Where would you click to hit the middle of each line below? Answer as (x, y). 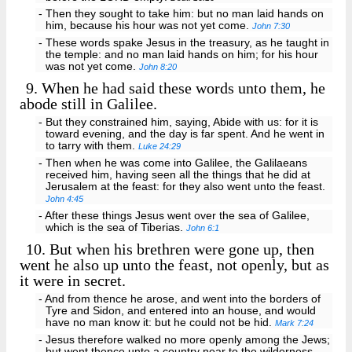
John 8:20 (158, 67)
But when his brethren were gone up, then (180, 249)
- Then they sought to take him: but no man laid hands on (181, 14)
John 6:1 (203, 227)
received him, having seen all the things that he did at (178, 175)
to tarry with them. (92, 146)
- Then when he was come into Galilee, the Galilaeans (172, 163)
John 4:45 (65, 199)
